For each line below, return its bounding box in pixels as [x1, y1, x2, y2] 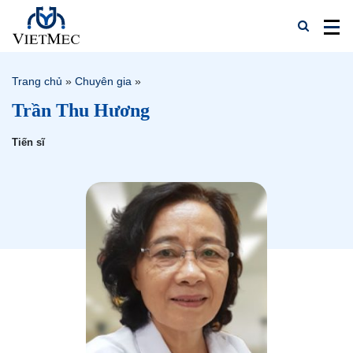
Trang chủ [12, 75, 62, 87]
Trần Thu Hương [12, 100, 150, 121]
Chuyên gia [75, 75, 132, 87]
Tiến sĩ [12, 136, 45, 148]
